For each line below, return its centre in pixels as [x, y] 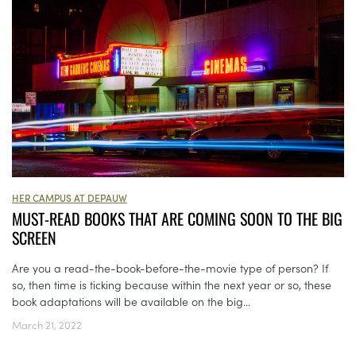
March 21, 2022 [47, 325]
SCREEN [34, 238]
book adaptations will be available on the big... [131, 302]
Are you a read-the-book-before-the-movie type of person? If [170, 268]
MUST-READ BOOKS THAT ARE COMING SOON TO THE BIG [177, 219]
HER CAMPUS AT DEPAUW [70, 198]
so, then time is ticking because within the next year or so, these [172, 285]
